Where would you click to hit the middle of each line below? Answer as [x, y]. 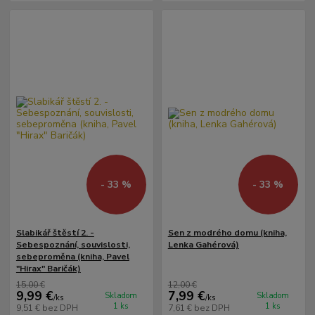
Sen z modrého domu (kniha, [227, 233]
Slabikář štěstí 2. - [55, 233]
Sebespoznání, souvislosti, [73, 245]
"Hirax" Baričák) [48, 269]
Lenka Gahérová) [203, 245]
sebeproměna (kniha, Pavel [72, 257]
